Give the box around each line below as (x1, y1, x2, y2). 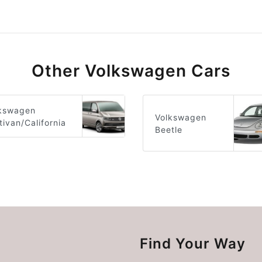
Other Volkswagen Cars (32, 61, 230, 81)
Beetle (154, 124, 182, 135)
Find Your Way (140, 235, 246, 253)
